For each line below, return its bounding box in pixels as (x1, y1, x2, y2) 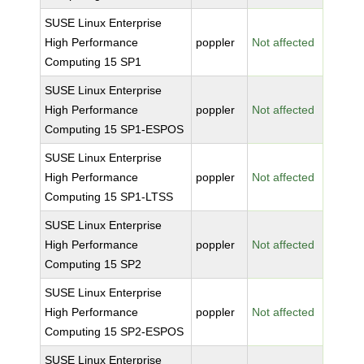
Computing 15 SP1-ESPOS (45, 123, 184, 136)
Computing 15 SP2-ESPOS (45, 325, 184, 338)
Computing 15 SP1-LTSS (45, 190, 174, 203)
